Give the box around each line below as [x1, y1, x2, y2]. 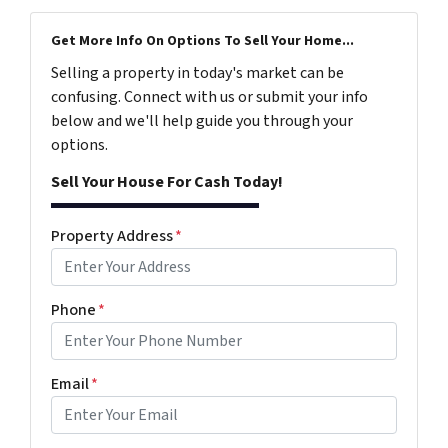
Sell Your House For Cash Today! [51, 171, 283, 194]
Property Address [51, 225, 173, 248]
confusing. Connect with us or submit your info [51, 86, 368, 109]
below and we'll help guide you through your [51, 110, 353, 133]
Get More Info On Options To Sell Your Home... [51, 31, 354, 52]
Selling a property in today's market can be [51, 62, 344, 85]
